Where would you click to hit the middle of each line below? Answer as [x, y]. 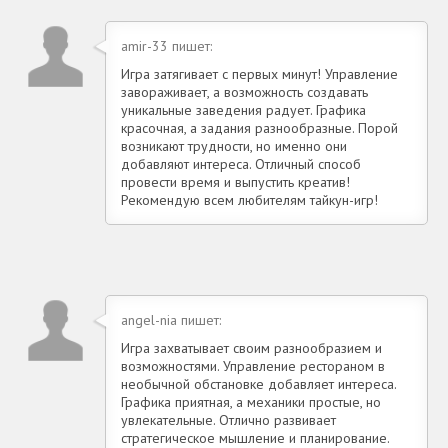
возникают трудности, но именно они [234, 145]
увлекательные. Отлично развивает [228, 419]
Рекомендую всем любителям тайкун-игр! [249, 199]
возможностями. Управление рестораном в [253, 365]
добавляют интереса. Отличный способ [241, 163]
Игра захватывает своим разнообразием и [251, 347]
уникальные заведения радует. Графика [243, 109]
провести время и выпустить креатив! [235, 181]
